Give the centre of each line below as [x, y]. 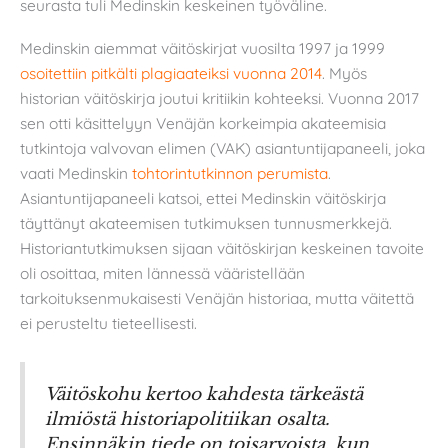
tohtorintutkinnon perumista [230, 173]
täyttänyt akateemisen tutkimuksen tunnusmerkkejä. [206, 223]
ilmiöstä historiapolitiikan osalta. [187, 418]
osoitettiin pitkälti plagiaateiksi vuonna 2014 [171, 73]
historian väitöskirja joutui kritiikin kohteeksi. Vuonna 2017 [219, 98]
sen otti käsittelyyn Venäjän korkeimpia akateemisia [203, 123]
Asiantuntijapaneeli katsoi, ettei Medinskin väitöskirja [203, 198]
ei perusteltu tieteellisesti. [108, 323]
